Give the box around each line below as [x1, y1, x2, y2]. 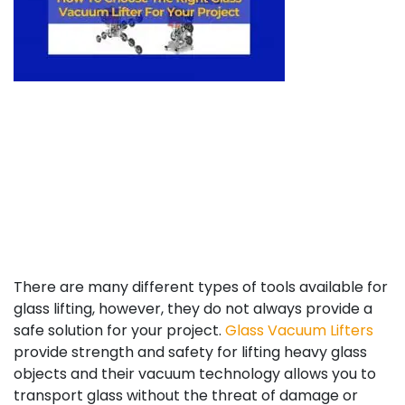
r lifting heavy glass [231, 341, 367, 363]
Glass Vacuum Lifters [225, 319, 373, 341]
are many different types [60, 276, 242, 297]
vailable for [308, 276, 388, 297]
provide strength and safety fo [14, 341, 231, 363]
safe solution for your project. [14, 319, 225, 341]
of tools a [242, 276, 308, 297]
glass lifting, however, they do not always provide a [14, 297, 372, 319]
